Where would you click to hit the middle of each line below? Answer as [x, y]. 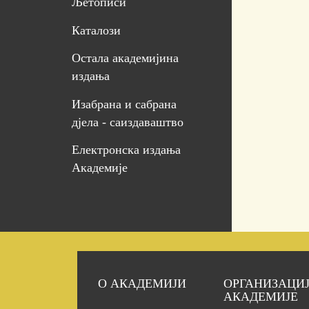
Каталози [96, 30]
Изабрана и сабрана [124, 104]
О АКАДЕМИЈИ [142, 284]
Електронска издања [126, 150]
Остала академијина [125, 58]
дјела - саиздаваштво [127, 122]
